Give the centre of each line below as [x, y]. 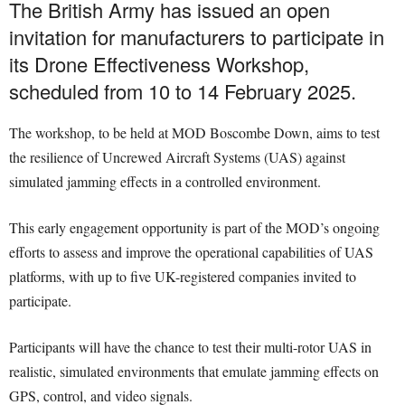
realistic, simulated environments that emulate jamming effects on [194, 372]
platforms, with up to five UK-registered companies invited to [183, 277]
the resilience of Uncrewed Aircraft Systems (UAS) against [177, 157]
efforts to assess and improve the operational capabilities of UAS [191, 252]
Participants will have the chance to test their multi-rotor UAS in [190, 347]
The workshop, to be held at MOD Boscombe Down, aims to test [194, 133]
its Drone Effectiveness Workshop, [159, 64]
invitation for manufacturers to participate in [197, 37]
